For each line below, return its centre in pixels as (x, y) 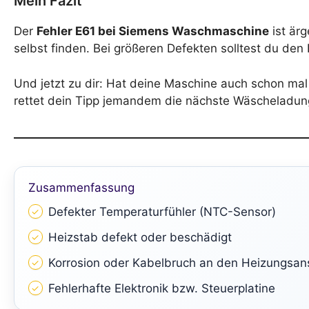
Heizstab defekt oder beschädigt (140, 237)
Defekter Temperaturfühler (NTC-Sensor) (162, 211)
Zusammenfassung (81, 187)
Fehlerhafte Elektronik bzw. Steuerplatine (161, 288)
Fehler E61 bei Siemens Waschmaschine (153, 31)
